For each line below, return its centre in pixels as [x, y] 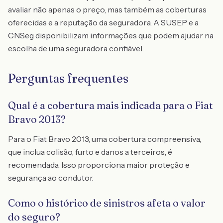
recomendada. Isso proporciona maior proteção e [99, 165]
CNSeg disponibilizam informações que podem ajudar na [111, 35]
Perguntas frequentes [68, 78]
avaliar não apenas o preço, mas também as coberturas [107, 9]
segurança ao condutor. [51, 178]
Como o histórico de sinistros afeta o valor [107, 203]
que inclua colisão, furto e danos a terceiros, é [90, 152]
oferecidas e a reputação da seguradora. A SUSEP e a [103, 22]
